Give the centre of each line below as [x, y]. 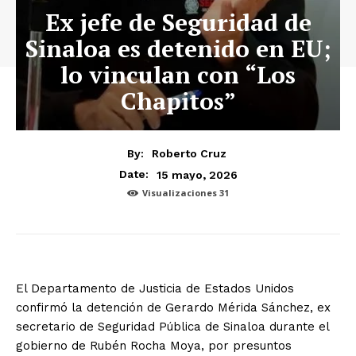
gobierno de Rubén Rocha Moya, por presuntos [154, 345]
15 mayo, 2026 [197, 174]
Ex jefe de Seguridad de [178, 22]
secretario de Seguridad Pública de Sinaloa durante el [172, 326]
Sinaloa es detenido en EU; [178, 48]
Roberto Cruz [189, 154]
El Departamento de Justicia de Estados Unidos [155, 288]
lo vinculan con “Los [178, 74]
